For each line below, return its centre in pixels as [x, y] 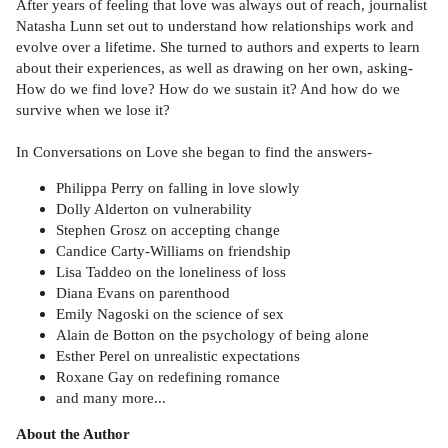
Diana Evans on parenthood [143, 293]
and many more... [111, 398]
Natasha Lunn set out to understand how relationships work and [215, 25]
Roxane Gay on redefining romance [168, 377]
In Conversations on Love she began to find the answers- [194, 151]
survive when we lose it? [93, 109]
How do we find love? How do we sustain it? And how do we [208, 88]
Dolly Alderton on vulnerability [154, 209]
